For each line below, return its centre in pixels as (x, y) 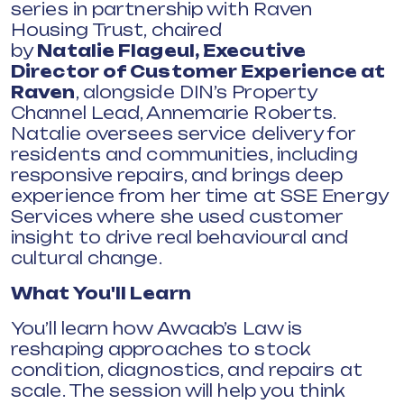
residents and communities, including (184, 154)
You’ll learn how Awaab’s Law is (157, 328)
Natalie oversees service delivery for (183, 133)
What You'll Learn (101, 293)
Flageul (156, 50)
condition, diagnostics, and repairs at (187, 370)
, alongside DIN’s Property (196, 92)
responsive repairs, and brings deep (177, 175)
